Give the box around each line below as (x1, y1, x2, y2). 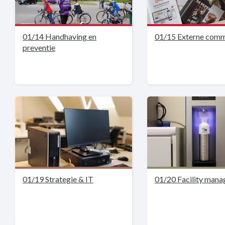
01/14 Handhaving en (23, 32, 96, 41)
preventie (23, 43, 55, 52)
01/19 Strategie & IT (23, 174, 93, 184)
